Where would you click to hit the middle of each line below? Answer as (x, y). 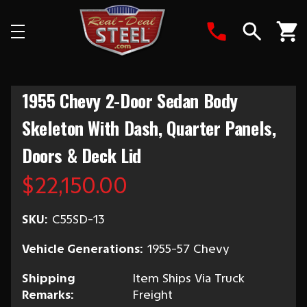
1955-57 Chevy (188, 249)
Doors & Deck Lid (82, 155)
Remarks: (48, 295)
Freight (152, 295)
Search (272, 53)
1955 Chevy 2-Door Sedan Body (130, 100)
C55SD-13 (78, 219)
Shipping (49, 278)
